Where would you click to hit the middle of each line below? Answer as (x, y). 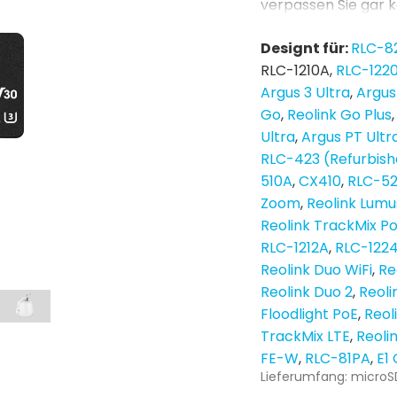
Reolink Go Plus (339, 115)
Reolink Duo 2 (307, 292)
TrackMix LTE (305, 336)
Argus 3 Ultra (305, 93)
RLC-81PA (338, 358)
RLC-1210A (295, 70)
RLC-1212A (295, 248)
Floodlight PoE (309, 314)
